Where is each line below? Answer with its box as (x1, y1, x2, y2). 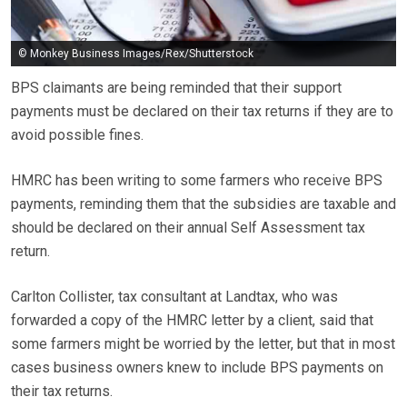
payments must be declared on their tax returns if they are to (11, 103, 393, 121)
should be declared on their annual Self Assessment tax (11, 219, 365, 237)
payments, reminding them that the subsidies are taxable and (11, 195, 396, 213)
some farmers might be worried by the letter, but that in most (11, 335, 395, 353)
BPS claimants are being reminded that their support (11, 79, 342, 97)
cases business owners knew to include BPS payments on (11, 359, 383, 377)
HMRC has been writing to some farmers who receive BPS (11, 172, 382, 190)
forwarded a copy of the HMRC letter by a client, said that (11, 312, 373, 330)
